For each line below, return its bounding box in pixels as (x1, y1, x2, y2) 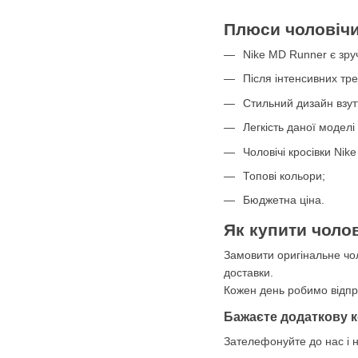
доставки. (224, 266, 273, 280)
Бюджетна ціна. (243, 193, 324, 207)
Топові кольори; (243, 169, 325, 182)
